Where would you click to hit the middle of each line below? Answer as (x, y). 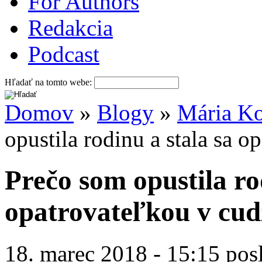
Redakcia (70, 27)
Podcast (64, 54)
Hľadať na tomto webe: (49, 82)
